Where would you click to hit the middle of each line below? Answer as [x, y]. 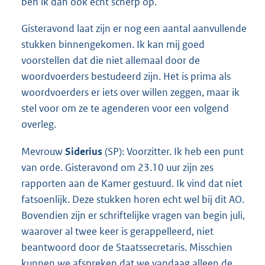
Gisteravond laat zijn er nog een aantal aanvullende [134, 29]
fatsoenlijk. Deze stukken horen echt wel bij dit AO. [133, 200]
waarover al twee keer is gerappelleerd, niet [117, 232]
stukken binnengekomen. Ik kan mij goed [113, 45]
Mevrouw [43, 152]
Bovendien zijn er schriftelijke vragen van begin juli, [133, 216]
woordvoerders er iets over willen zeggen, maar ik [130, 93]
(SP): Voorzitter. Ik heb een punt [174, 152]
